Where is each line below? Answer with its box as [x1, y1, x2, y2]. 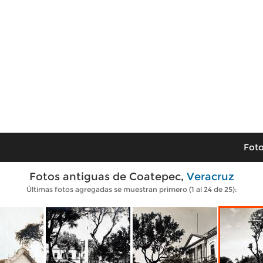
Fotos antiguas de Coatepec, [29, 170, 187, 183]
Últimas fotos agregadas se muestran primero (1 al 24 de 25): [26, 185, 237, 194]
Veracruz [186, 170, 234, 183]
